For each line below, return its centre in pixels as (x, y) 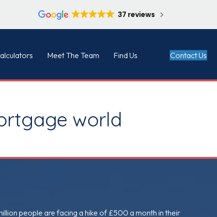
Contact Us (188, 55)
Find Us (125, 55)
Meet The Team (73, 55)
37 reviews (136, 15)
